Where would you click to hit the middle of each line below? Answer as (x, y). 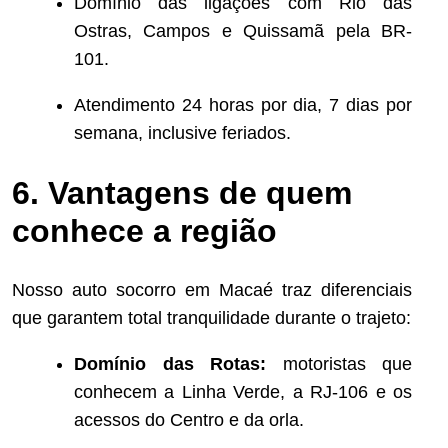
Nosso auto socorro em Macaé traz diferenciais (212, 290)
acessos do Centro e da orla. (189, 420)
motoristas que (339, 364)
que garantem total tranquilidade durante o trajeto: (211, 318)
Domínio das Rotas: (170, 364)
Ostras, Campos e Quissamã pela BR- (243, 31)
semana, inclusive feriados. (182, 133)
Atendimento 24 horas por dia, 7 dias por (243, 105)
